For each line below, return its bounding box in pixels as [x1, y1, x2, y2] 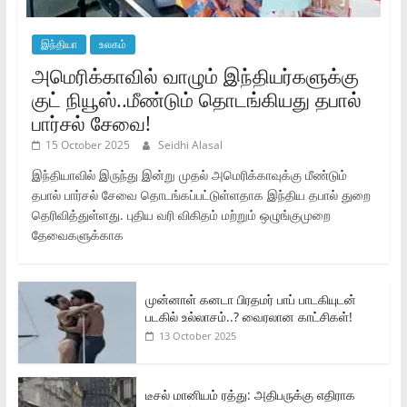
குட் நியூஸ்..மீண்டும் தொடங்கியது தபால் [31, 84, 362, 113]
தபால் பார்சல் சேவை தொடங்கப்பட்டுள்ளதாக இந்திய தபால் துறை [31, 185, 371, 203]
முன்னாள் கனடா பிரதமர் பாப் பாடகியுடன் [144, 290, 356, 308]
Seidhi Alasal [157, 136, 223, 153]
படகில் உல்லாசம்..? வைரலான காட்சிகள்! [144, 307, 352, 325]
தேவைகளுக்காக [31, 225, 124, 243]
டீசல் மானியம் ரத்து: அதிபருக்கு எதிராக [144, 385, 355, 403]
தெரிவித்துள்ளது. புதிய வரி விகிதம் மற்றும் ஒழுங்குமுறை [31, 205, 331, 223]
